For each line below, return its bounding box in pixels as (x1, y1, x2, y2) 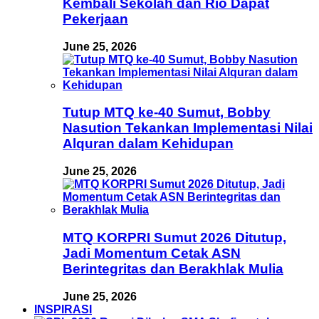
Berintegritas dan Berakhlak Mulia (63, 261, 283, 276)
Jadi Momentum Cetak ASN (63, 245, 241, 261)
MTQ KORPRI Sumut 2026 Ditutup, (63, 229, 286, 245)
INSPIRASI (34, 303, 92, 315)
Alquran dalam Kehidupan (63, 136, 234, 152)
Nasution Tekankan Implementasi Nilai (63, 120, 313, 136)
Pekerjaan (63, 11, 128, 26)
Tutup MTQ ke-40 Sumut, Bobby (63, 105, 271, 120)
